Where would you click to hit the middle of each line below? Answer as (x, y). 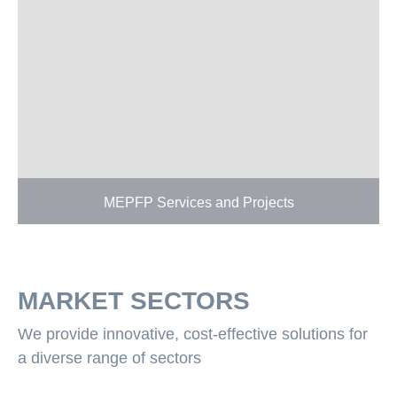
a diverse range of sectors (109, 358)
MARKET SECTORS (134, 301)
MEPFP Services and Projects (198, 203)
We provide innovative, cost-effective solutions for (193, 335)
